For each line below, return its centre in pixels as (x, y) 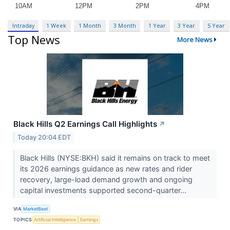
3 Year (187, 25)
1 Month (90, 25)
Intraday (23, 25)
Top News (34, 40)
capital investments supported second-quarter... (104, 190)
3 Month (124, 25)
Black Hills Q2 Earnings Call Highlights (85, 124)
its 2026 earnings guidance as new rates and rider (106, 169)
